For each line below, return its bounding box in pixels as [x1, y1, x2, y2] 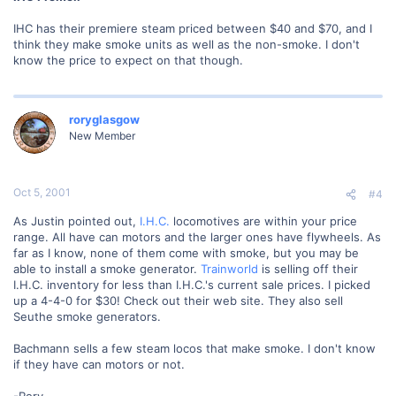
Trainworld [201, 262, 258, 276]
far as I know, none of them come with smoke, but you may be [13, 246, 359, 260]
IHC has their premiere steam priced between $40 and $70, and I [13, 20, 372, 35]
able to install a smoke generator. [13, 262, 201, 276]
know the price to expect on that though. [13, 52, 243, 67]
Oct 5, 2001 [13, 186, 71, 199]
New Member [69, 128, 135, 142]
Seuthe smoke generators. [13, 309, 161, 324]
